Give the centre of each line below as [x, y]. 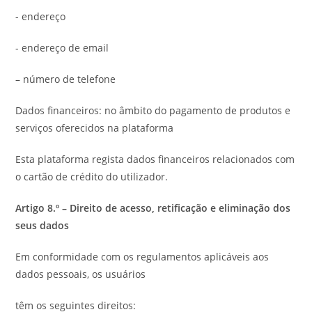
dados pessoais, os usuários [81, 274]
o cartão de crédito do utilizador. [92, 177]
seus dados [42, 225]
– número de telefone [66, 79]
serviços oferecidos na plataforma [95, 128]
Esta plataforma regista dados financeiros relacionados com [155, 159]
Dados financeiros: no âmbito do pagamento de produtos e [153, 110]
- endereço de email [62, 48]
